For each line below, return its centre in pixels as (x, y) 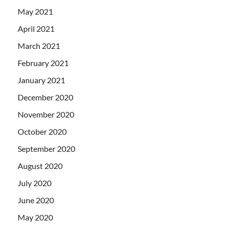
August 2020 (40, 165)
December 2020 (45, 97)
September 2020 (46, 148)
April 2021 (36, 28)
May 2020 (35, 217)
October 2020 (42, 131)
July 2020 (35, 183)
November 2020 (46, 114)
